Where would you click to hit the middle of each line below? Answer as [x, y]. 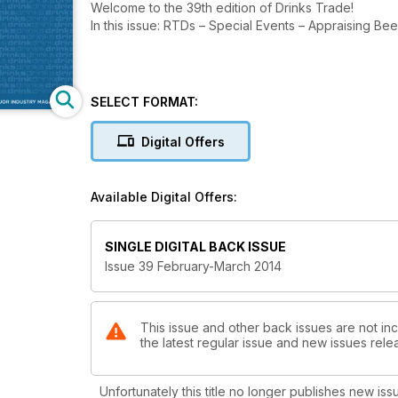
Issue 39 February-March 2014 [193, 267]
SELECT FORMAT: [144, 102]
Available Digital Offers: [164, 197]
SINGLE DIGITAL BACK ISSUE [195, 247]
